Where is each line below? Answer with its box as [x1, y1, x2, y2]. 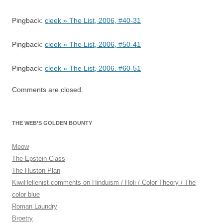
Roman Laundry [12, 203, 57, 210]
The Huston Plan [12, 167, 60, 174]
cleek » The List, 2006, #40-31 [45, 16, 141, 24]
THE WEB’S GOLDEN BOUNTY [12, 120, 92, 126]
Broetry [12, 215, 33, 222]
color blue [12, 191, 40, 198]
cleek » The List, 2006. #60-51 [45, 64, 141, 72]
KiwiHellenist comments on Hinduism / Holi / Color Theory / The [12, 179, 196, 186]
